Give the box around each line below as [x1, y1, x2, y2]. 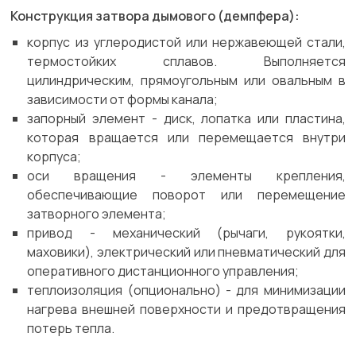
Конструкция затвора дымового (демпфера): [10, 7, 300, 25]
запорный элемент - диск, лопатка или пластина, [27, 110, 346, 127]
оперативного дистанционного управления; [27, 262, 300, 280]
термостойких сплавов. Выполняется [27, 52, 346, 70]
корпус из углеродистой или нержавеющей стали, [27, 33, 346, 51]
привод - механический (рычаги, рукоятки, [27, 224, 346, 242]
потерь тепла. [27, 319, 115, 337]
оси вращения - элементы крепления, [27, 167, 346, 184]
